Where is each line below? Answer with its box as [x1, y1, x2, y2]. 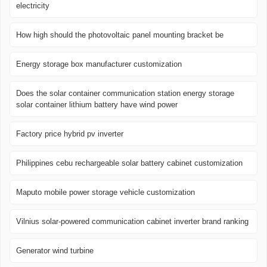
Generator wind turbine [16, 246, 94, 255]
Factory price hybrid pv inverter [16, 129, 123, 138]
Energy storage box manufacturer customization [16, 59, 182, 69]
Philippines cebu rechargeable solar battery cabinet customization [16, 158, 243, 167]
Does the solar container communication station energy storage [16, 88, 234, 98]
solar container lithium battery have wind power [16, 100, 178, 109]
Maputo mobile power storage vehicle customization [16, 187, 195, 197]
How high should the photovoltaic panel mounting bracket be [16, 30, 223, 39]
